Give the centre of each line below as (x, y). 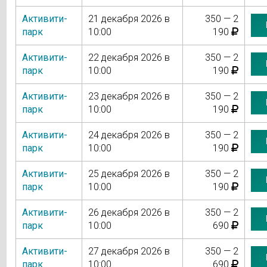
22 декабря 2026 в (129, 57)
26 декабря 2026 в (129, 212)
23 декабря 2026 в (129, 96)
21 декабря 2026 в (129, 18)
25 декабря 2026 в (129, 173)
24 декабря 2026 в (129, 135)
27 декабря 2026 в (129, 251)
